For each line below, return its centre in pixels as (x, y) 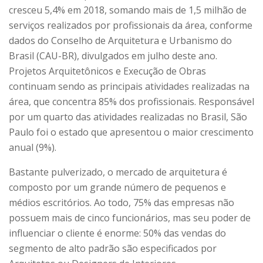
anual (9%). (33, 147)
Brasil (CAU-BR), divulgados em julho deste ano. (113, 55)
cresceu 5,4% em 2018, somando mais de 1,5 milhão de (128, 10)
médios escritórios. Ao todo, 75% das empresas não (122, 202)
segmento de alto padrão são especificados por (113, 248)
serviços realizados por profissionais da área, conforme (131, 25)
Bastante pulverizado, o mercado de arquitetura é (118, 172)
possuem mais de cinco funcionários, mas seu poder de (130, 218)
